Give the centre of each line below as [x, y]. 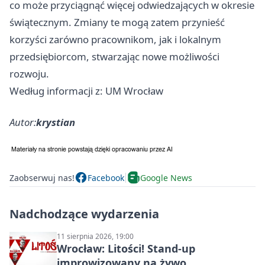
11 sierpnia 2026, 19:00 [95, 237]
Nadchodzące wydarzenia [84, 214]
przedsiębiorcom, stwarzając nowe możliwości [114, 57]
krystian [56, 122]
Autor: [23, 122]
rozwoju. [29, 74]
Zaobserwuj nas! [42, 177]
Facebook [106, 177]
